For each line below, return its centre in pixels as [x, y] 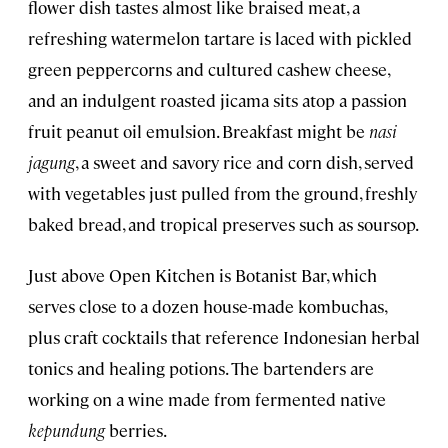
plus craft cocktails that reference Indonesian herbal [224, 336]
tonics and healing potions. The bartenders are [201, 367]
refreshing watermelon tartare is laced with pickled [220, 37]
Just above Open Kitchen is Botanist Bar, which [202, 274]
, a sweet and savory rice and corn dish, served [244, 161]
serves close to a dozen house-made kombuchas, [207, 305]
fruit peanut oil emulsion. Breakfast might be [198, 130]
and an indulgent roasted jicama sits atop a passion [217, 99]
